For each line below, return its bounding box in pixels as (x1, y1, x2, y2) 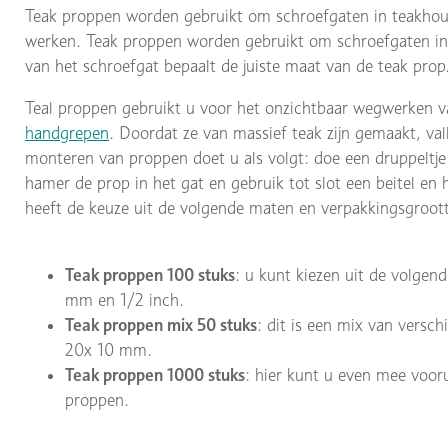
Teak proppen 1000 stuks (65, 364, 245, 385)
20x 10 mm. (65, 339, 152, 360)
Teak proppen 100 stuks (65, 264, 235, 285)
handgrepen (25, 122, 109, 143)
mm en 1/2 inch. (65, 289, 184, 310)
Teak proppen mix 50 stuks (65, 314, 257, 335)
